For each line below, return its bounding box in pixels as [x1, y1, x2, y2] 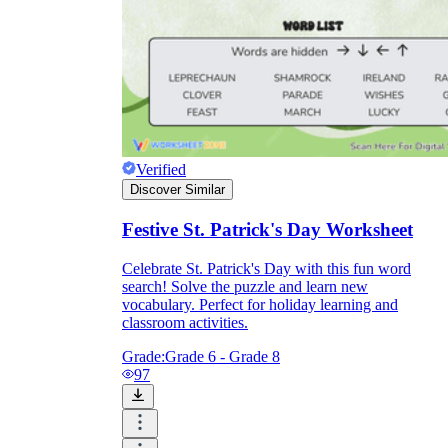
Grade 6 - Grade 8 [165, 347, 280, 365]
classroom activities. [122, 313, 248, 331]
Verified [136, 161, 186, 179]
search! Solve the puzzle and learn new [122, 277, 368, 295]
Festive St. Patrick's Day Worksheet [122, 219, 413, 241]
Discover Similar [130, 182, 225, 198]
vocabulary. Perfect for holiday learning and [122, 295, 398, 313]
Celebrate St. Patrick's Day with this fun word [122, 259, 411, 277]
